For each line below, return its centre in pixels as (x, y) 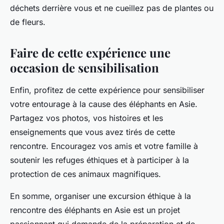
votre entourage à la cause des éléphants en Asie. (104, 104)
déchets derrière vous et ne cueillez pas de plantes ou (112, 8)
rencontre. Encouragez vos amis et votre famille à (104, 146)
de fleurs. (28, 22)
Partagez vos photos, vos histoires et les (86, 118)
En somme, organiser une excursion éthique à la (100, 196)
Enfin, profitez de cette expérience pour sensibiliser (107, 90)
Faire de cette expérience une (90, 53)
